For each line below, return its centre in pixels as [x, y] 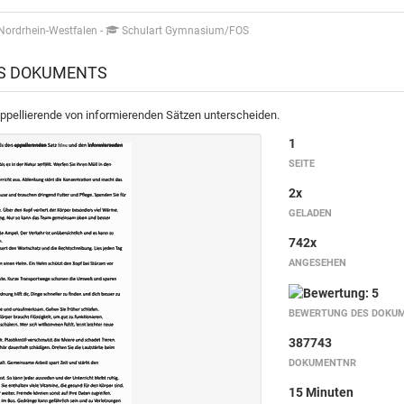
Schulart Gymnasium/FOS [184, 31]
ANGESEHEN [317, 263]
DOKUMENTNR [322, 363]
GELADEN [310, 213]
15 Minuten [321, 392]
